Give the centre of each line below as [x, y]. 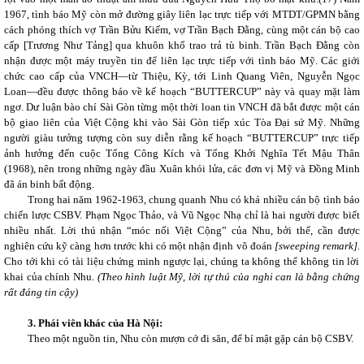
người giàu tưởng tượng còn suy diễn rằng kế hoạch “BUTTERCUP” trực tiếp [182, 138]
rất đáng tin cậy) [41, 292]
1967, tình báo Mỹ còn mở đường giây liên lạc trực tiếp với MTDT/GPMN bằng [182, 14]
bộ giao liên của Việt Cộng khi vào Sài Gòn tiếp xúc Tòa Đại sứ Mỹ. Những [182, 122]
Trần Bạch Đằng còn [313, 45]
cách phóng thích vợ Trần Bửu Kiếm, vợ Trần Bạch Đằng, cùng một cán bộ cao [182, 30]
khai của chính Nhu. [51, 277]
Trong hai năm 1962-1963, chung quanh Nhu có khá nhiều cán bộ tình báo [193, 199]
